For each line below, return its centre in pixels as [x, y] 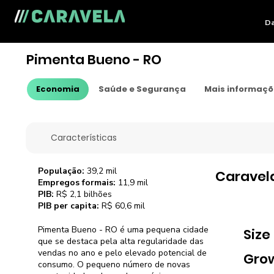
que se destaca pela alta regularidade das [120, 241]
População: [61, 171]
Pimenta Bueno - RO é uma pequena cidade [123, 229]
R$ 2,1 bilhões [83, 194]
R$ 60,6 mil [122, 206]
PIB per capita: [68, 206]
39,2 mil [100, 171]
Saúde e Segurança [143, 89]
